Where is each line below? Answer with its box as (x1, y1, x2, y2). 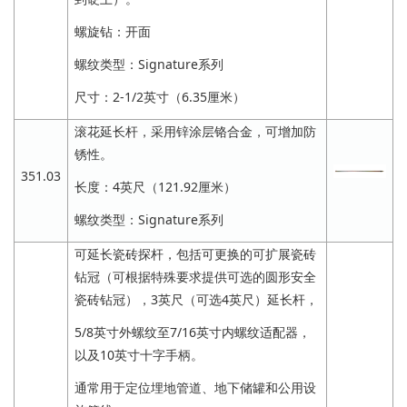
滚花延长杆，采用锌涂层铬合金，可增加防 (74, 122, 316, 140)
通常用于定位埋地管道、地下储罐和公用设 (74, 379, 316, 397)
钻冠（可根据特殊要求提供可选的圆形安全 (74, 267, 316, 285)
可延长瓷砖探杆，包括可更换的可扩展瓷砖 (74, 244, 316, 263)
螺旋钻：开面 (74, 23, 151, 41)
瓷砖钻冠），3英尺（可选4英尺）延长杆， (74, 290, 318, 308)
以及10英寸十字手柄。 (74, 345, 203, 363)
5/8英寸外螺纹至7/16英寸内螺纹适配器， (74, 323, 311, 341)
